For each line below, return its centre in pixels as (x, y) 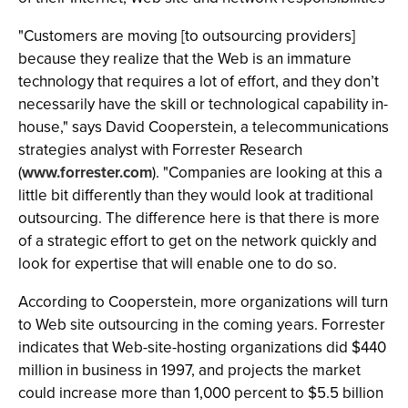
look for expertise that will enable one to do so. (178, 264)
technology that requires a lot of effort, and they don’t (199, 82)
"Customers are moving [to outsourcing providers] (187, 36)
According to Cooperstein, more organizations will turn (203, 302)
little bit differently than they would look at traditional (196, 195)
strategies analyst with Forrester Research (160, 150)
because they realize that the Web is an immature (185, 59)
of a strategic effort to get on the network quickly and (198, 241)
